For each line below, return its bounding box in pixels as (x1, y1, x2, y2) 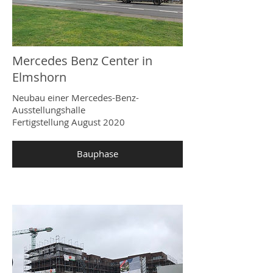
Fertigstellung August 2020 (12, 116, 125, 129)
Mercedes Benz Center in (12, 52, 152, 69)
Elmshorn (12, 69, 66, 86)
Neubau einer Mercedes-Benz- (12, 91, 139, 104)
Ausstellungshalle (12, 104, 85, 116)
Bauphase (77, 147, 118, 160)
